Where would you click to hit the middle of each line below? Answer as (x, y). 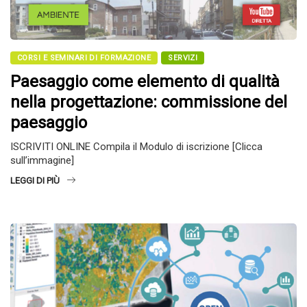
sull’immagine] (53, 161)
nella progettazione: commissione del (149, 102)
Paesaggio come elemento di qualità (145, 82)
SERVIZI (183, 58)
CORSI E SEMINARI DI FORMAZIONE (84, 58)
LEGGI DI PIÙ (35, 181)
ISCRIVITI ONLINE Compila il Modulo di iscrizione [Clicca (136, 147)
